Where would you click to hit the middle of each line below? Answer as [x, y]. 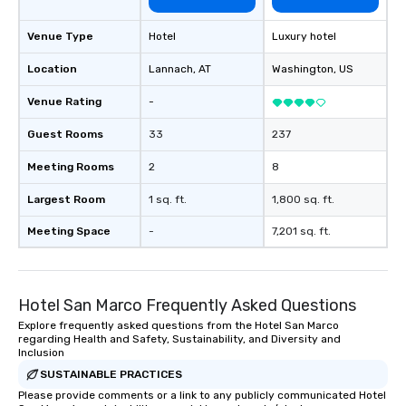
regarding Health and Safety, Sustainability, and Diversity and [179, 339]
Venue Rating [64, 101]
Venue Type [60, 36]
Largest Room [66, 199]
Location [52, 69]
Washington [303, 69]
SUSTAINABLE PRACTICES [111, 374]
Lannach [171, 69]
